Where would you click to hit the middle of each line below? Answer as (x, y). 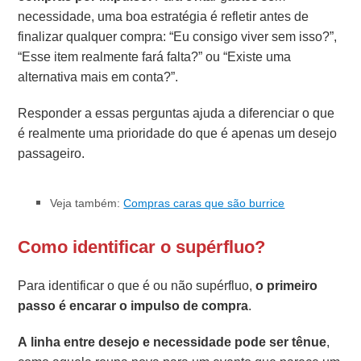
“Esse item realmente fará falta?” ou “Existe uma (155, 56)
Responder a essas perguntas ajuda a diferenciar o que (176, 113)
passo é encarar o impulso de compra (133, 305)
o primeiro (287, 285)
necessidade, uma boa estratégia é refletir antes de (164, 16)
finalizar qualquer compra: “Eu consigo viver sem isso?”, (178, 36)
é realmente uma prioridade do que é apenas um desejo (178, 133)
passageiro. (52, 153)
